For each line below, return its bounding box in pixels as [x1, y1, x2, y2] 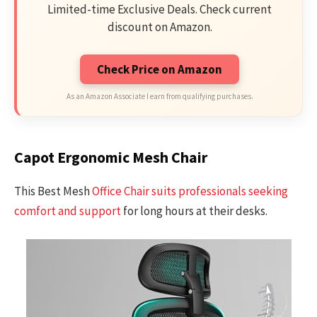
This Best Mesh [14, 183, 92, 199]
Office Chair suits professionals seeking [92, 183, 288, 199]
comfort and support [14, 202, 121, 219]
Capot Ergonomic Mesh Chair [14, 148, 207, 168]
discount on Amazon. [107, 18, 212, 35]
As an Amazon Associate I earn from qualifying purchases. [66, 91, 253, 101]
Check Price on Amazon [97, 61, 222, 77]
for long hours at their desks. [121, 202, 267, 219]
